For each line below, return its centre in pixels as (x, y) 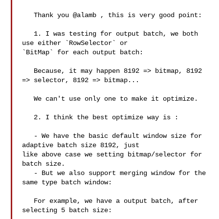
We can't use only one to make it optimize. (28, 99)
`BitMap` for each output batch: (83, 52)
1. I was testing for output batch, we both (28, 34)
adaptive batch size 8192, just (83, 145)
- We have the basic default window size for (28, 136)
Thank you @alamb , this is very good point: (28, 15)
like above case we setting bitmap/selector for (112, 154)
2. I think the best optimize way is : (28, 117)
